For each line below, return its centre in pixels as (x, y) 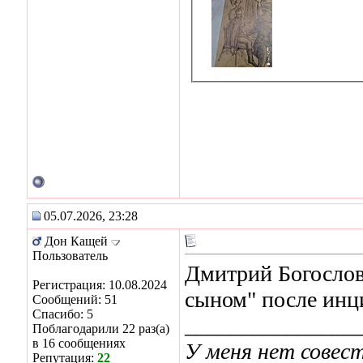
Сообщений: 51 (75, 299)
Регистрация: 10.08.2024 (100, 284)
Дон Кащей (76, 241)
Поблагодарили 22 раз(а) (101, 328)
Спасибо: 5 (63, 314)
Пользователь (70, 255)
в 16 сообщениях (79, 343)
